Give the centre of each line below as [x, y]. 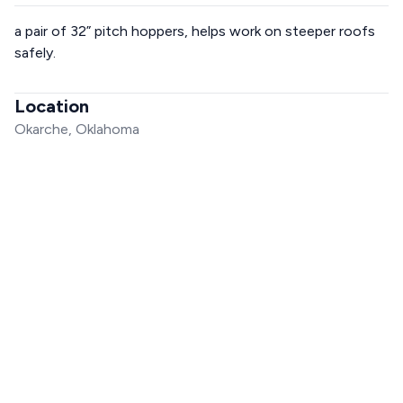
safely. [35, 53]
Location [52, 106]
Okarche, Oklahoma [77, 129]
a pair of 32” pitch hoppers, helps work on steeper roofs [195, 31]
